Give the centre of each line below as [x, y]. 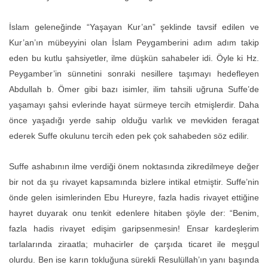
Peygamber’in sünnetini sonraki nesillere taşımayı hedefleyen [134, 73]
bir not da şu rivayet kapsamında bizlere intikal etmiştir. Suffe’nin [134, 182]
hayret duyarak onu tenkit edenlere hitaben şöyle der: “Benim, [134, 213]
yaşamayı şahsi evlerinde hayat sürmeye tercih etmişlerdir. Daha [134, 104]
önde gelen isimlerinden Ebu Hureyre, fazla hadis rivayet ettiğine [134, 197]
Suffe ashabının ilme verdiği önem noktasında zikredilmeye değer [134, 166]
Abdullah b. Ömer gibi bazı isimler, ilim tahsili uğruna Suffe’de [134, 89]
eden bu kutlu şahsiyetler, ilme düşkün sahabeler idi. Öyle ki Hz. [134, 58]
